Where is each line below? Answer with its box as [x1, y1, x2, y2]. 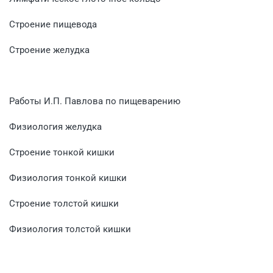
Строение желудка [9, 44, 90, 55]
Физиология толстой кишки [9, 223, 131, 235]
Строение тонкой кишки [9, 146, 115, 158]
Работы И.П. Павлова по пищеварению [9, 95, 180, 107]
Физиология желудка [9, 121, 102, 132]
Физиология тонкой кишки [9, 172, 127, 183]
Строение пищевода [9, 18, 97, 30]
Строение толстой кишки [9, 197, 119, 209]
